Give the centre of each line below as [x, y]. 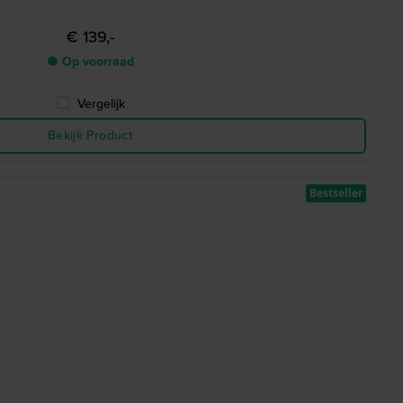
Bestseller [336, 193]
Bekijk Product [90, 135]
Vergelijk [101, 104]
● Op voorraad [90, 62]
